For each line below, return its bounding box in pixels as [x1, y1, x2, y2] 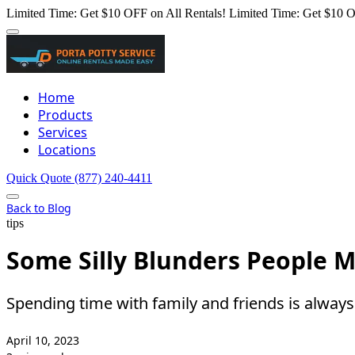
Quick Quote [6, 171, 74, 185]
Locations [38, 141, 96, 158]
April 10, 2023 [6, 333, 79, 349]
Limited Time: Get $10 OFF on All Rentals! [6, 6, 226, 20]
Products [38, 106, 93, 124]
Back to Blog [6, 200, 71, 216]
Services [38, 124, 87, 141]
